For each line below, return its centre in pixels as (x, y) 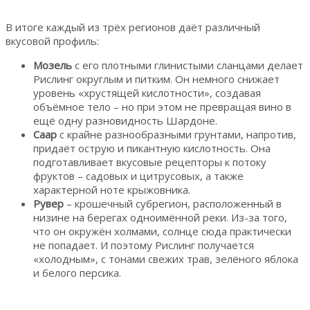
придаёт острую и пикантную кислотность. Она (152, 148)
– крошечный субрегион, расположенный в (173, 203)
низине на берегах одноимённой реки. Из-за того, (160, 217)
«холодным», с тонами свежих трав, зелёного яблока (166, 258)
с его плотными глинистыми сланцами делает (188, 65)
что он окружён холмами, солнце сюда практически (162, 231)
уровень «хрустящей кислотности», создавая (147, 92)
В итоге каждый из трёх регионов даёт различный (133, 27)
